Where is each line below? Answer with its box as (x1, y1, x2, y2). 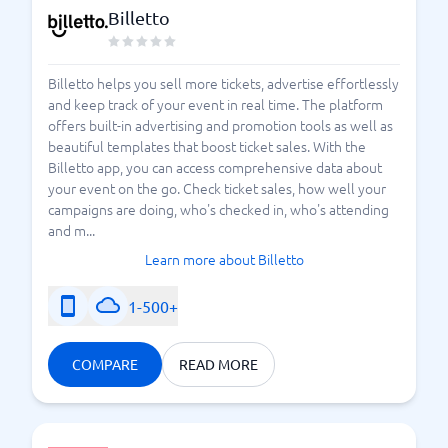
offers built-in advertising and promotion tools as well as (48, 115, 393, 135)
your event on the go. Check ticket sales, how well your (48, 178, 386, 198)
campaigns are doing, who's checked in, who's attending (48, 199, 389, 219)
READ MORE (179, 355, 258, 373)
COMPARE (72, 355, 138, 373)
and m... (48, 220, 95, 240)
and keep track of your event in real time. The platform (48, 94, 383, 114)
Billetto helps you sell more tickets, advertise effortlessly (48, 73, 399, 93)
